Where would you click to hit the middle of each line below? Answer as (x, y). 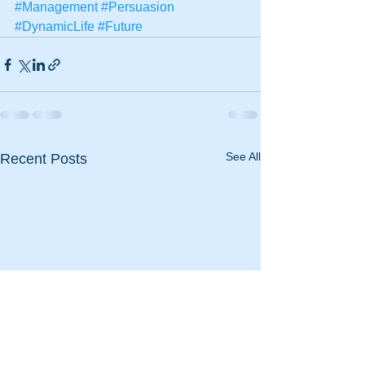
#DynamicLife (55, 26)
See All (243, 156)
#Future (120, 26)
